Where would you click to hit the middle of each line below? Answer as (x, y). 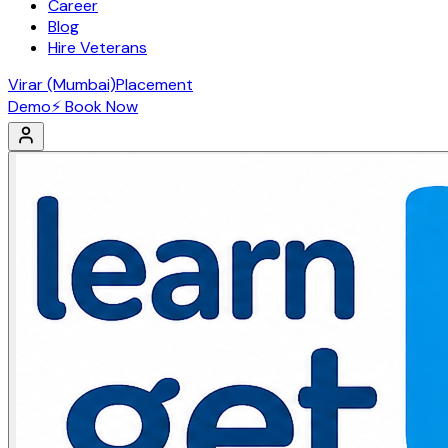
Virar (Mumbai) (62, 84)
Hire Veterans (97, 47)
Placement (154, 84)
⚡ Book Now (94, 106)
